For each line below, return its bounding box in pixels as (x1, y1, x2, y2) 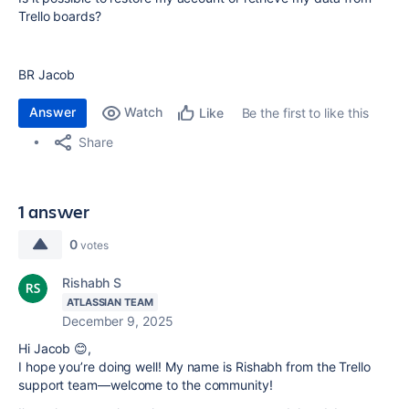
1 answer (18, 199, 90, 224)
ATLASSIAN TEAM (67, 296, 153, 309)
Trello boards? (18, 8, 101, 24)
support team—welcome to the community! (18, 377, 273, 393)
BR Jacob (18, 67, 76, 82)
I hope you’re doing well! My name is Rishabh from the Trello (18, 359, 371, 374)
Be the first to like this (241, 105, 369, 121)
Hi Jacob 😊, (18, 341, 92, 356)
